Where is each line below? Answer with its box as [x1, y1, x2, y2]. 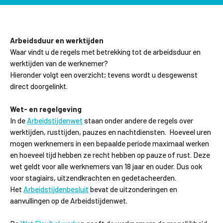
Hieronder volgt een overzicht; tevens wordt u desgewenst [10, 70, 198, 79]
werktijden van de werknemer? [10, 58, 108, 68]
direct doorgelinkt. [10, 81, 68, 91]
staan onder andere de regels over [83, 115, 193, 125]
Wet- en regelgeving [10, 104, 82, 113]
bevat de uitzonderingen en [89, 184, 177, 194]
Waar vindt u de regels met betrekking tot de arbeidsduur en [10, 47, 201, 56]
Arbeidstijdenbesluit [23, 184, 89, 194]
